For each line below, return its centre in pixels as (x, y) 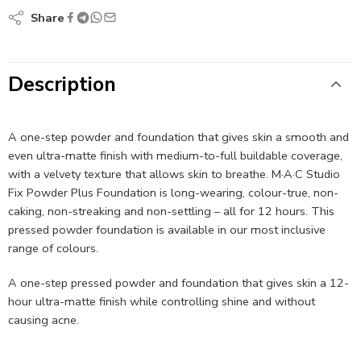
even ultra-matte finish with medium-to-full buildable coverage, (175, 155)
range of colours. (53, 248)
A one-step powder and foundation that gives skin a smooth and (178, 137)
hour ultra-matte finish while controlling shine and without (162, 301)
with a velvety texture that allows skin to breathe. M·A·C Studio (174, 174)
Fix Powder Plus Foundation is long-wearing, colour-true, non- (173, 192)
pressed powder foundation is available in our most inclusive (167, 229)
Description (62, 84)
